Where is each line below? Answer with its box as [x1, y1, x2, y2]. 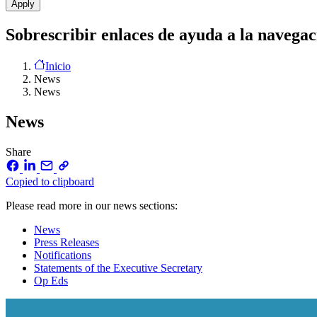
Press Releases [34, 236, 99, 248]
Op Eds [34, 274, 68, 287]
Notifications [34, 248, 91, 261]
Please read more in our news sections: [6, 199, 178, 212]
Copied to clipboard [6, 175, 94, 188]
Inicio [45, 59, 71, 72]
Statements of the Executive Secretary [34, 261, 202, 274]
